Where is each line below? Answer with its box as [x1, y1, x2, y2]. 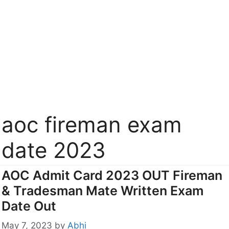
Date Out [2, 198, 56, 214]
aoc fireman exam [2, 111, 182, 138]
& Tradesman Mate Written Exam [2, 182, 203, 198]
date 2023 [2, 136, 106, 163]
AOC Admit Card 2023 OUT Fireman [2, 167, 222, 183]
